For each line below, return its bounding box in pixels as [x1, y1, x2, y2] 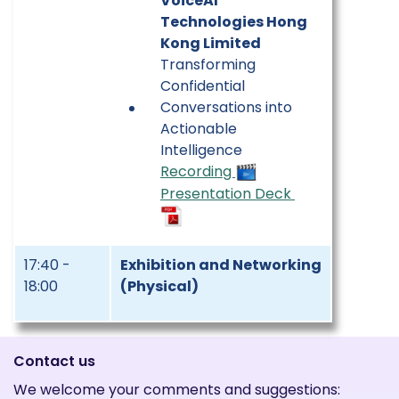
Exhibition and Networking [120, 254, 322, 275]
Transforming [160, 53, 256, 75]
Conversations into [160, 96, 292, 118]
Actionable [160, 118, 237, 139]
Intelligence [160, 139, 242, 160]
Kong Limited [160, 32, 261, 53]
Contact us [13, 350, 95, 371]
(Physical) [120, 275, 199, 297]
